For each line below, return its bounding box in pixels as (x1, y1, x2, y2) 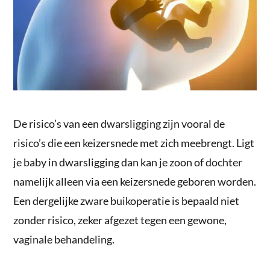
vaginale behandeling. (13, 232, 115, 246)
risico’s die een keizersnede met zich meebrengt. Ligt (13, 136, 255, 149)
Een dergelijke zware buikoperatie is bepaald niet (13, 193, 240, 207)
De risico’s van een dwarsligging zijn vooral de (13, 116, 225, 130)
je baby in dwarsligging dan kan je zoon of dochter (13, 155, 243, 169)
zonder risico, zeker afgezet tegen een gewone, (13, 213, 227, 227)
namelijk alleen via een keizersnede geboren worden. (13, 174, 257, 188)
